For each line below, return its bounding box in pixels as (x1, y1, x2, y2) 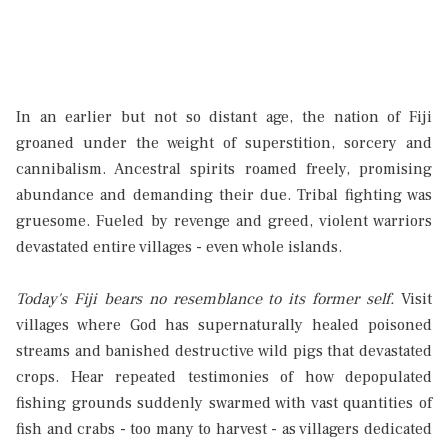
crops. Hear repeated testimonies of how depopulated (16, 367, 432, 388)
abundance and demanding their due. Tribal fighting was (16, 185, 432, 206)
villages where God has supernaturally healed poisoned (16, 315, 432, 336)
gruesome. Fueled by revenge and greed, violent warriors (16, 211, 432, 232)
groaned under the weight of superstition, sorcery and (16, 133, 432, 154)
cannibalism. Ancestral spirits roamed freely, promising (16, 159, 432, 180)
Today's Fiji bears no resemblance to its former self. (16, 289, 395, 310)
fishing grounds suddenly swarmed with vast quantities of (16, 393, 432, 414)
